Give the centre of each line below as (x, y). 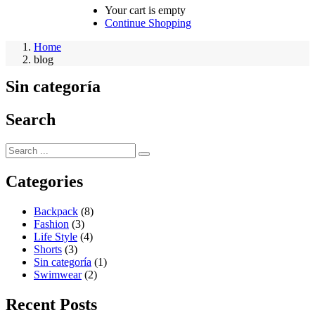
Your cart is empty (145, 11)
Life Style (56, 236)
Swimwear (58, 274)
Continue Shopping (148, 23)
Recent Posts (51, 304)
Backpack (56, 211)
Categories (44, 182)
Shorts (48, 249)
